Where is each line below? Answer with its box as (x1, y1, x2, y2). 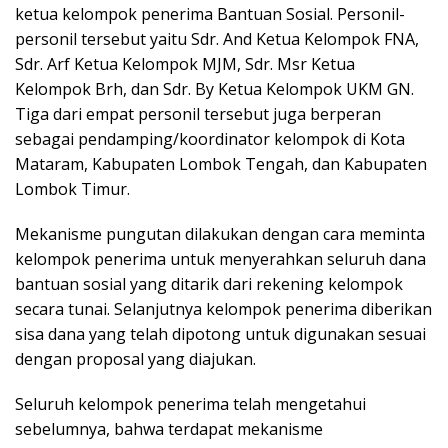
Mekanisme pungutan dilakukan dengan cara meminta (15, 222, 425, 245)
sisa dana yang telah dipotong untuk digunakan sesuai (15, 322, 426, 345)
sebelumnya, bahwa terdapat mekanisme (15, 417, 323, 440)
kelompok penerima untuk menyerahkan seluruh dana (15, 247, 426, 270)
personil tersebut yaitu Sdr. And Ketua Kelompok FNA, (15, 27, 419, 50)
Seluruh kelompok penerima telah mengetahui (15, 392, 366, 415)
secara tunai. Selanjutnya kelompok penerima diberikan (15, 297, 432, 320)
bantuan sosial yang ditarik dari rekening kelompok (15, 272, 403, 295)
